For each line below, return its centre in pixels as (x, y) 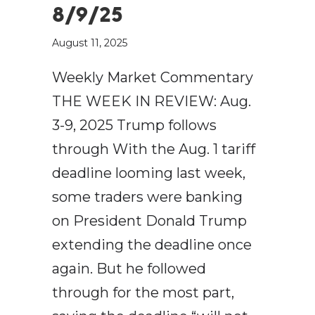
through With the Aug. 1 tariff (154, 149)
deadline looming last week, (149, 173)
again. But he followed (129, 269)
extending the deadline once (152, 245)
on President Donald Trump (149, 221)
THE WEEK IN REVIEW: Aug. (152, 102)
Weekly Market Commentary (153, 78)
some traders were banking (147, 197)
